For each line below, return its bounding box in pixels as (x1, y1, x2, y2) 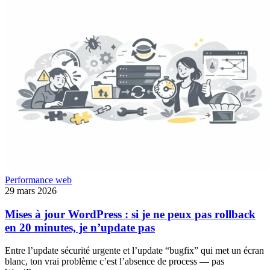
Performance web (5, 174, 72, 185)
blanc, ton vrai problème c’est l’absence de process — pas (5, 256, 224, 267)
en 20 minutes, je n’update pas (5, 221, 155, 234)
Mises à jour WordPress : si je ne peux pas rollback (5, 207, 256, 221)
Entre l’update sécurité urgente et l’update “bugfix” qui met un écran (5, 245, 264, 256)
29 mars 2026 (5, 185, 57, 196)
